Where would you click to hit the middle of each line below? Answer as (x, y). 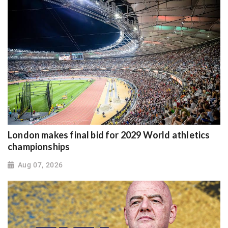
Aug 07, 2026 (40, 165)
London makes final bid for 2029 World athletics (109, 135)
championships (39, 146)
